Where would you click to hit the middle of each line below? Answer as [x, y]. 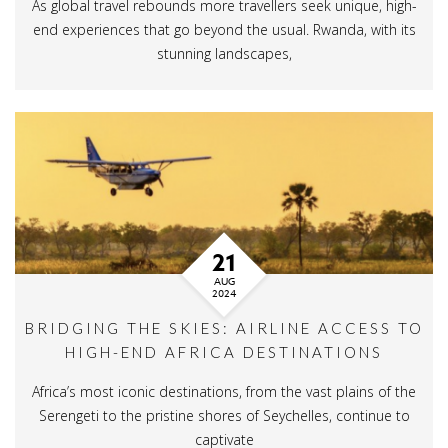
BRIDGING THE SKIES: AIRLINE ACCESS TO [224, 327]
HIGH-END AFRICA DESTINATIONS [224, 351]
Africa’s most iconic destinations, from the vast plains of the [224, 391]
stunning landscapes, [224, 54]
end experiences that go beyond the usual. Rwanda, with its [224, 30]
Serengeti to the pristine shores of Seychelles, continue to [224, 415]
